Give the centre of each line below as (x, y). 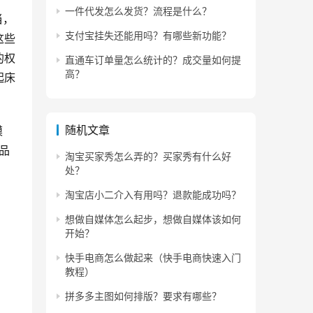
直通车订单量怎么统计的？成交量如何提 (153, 60)
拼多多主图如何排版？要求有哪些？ (143, 296)
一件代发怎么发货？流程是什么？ (138, 11)
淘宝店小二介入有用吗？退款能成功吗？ (153, 195)
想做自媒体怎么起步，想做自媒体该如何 (153, 219)
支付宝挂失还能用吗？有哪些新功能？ (148, 35)
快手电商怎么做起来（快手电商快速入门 (153, 257)
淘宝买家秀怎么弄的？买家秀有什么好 (148, 156)
